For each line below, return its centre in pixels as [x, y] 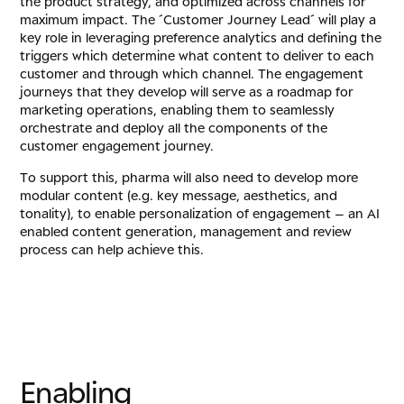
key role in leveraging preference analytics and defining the [201, 37]
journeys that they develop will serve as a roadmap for [187, 91]
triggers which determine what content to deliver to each [197, 55]
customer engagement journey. [121, 145]
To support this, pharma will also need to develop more [189, 178]
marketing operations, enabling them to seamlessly [178, 109]
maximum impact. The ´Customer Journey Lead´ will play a [198, 19]
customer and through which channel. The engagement [192, 73]
